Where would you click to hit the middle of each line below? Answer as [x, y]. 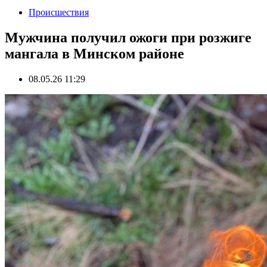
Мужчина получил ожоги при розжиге [128, 37]
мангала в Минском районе [94, 53]
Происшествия [59, 12]
